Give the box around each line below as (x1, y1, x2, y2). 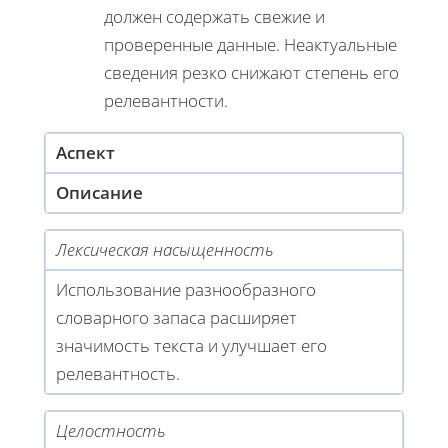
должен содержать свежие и (104, 4, 325, 28)
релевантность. (56, 361, 180, 385)
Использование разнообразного (56, 277, 316, 301)
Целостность (56, 418, 165, 442)
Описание (56, 180, 143, 204)
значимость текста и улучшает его (56, 333, 327, 357)
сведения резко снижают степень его (104, 60, 399, 84)
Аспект (56, 140, 115, 164)
